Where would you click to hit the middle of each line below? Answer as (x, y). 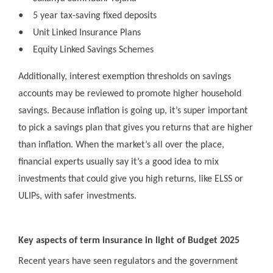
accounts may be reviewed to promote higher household (130, 94)
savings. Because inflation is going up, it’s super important (133, 111)
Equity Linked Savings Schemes (93, 50)
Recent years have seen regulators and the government (128, 262)
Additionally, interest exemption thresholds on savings (125, 77)
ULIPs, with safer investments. (77, 197)
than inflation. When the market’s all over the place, (121, 145)
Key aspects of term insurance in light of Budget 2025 (129, 241)
